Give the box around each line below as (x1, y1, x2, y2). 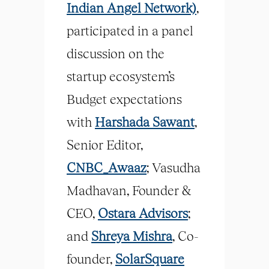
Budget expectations (67, 91, 182, 107)
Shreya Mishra (91, 228, 172, 244)
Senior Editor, (67, 136, 143, 153)
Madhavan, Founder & (67, 182, 191, 198)
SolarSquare (115, 250, 184, 267)
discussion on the (67, 45, 165, 61)
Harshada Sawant (95, 113, 195, 130)
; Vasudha (147, 159, 201, 175)
